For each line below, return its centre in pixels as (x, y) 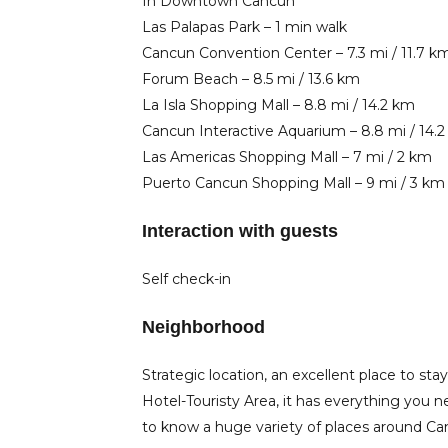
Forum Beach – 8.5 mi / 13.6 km (251, 79)
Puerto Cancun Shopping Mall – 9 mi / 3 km (293, 183)
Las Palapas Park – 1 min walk (244, 27)
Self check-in (186, 279)
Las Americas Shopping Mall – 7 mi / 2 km (287, 157)
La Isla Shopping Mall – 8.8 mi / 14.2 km (278, 105)
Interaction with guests (240, 231)
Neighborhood (203, 327)
